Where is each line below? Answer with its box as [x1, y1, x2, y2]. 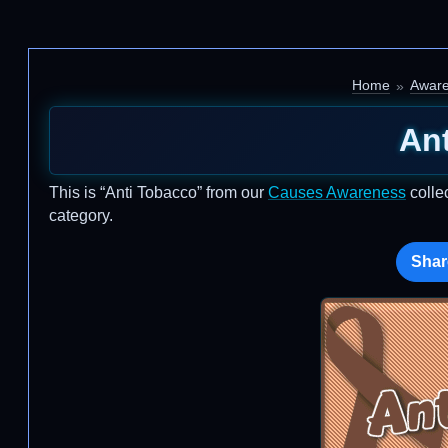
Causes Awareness [268, 184, 406, 201]
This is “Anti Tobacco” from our [49, 184, 268, 201]
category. [49, 207, 113, 224]
